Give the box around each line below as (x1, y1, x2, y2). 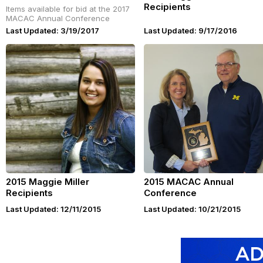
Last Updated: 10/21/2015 (144, 204, 241, 214)
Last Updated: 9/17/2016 (144, 26, 237, 35)
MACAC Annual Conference (6, 14, 110, 23)
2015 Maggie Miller (6, 176, 89, 187)
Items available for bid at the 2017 (6, 4, 130, 14)
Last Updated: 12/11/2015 (6, 204, 101, 214)
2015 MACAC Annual (144, 176, 234, 187)
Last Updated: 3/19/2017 (6, 26, 99, 35)
